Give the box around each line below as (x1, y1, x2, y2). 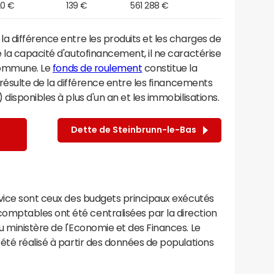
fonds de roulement (52, 62, 143, 73)
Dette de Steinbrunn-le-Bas (71, 125, 200, 135)
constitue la (142, 62, 198, 73)
